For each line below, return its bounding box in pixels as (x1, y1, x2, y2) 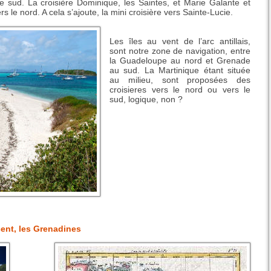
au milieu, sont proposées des (109, 75, 250, 85)
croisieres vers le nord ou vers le (109, 85, 250, 95)
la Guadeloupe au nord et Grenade (109, 56, 250, 66)
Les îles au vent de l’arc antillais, (109, 36, 250, 47)
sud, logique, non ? (109, 94, 183, 105)
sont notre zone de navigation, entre (109, 46, 250, 56)
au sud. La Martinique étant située (109, 65, 250, 76)
